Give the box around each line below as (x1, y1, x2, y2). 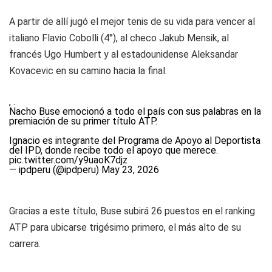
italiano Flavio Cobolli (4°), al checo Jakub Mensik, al (9, 32, 229, 44)
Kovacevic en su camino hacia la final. (9, 65, 167, 76)
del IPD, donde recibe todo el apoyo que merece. (9, 144, 218, 156)
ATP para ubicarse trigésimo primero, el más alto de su (9, 222, 241, 233)
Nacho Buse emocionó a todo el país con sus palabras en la (9, 106, 261, 117)
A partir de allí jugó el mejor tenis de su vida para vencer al (9, 16, 255, 27)
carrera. (9, 238, 41, 250)
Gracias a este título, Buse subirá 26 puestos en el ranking (9, 205, 255, 217)
